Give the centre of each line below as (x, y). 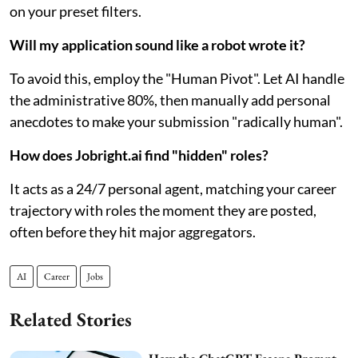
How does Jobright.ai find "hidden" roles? (139, 155)
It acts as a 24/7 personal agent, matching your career (173, 188)
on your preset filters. (76, 11)
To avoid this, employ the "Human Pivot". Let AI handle (177, 78)
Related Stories (71, 319)
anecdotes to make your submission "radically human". (176, 121)
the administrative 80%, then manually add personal (170, 99)
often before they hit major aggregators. (133, 231)
